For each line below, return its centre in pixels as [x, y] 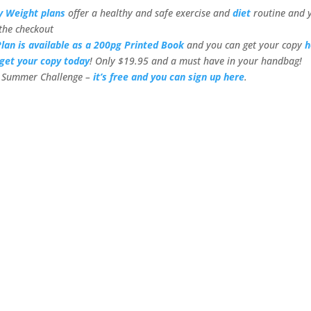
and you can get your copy [246, 45]
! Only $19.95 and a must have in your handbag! [196, 61]
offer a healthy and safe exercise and [149, 13]
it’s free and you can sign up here [169, 77]
